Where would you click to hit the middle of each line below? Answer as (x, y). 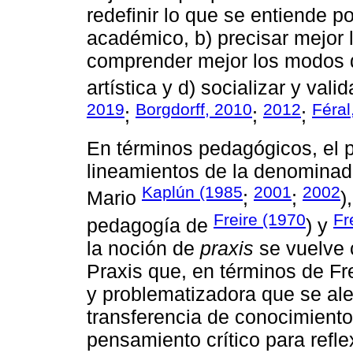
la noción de (143, 248)
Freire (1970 (260, 219)
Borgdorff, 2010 (194, 109)
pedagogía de (150, 225)
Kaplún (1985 (192, 192)
